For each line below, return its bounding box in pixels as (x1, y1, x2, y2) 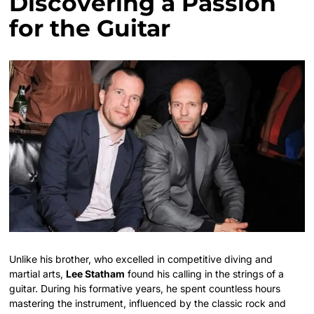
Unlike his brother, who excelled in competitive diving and (9, 253, 273, 266)
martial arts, (9, 268, 67, 280)
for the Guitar (9, 13, 171, 42)
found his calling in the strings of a (125, 268, 285, 280)
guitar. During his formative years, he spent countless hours (9, 282, 281, 295)
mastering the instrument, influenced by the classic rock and (9, 297, 287, 310)
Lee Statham (66, 268, 125, 280)
